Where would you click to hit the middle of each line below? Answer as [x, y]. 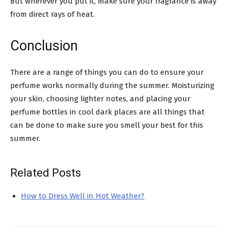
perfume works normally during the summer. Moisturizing [112, 85]
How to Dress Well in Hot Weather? [83, 196]
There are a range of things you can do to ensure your [107, 72]
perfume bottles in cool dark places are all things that [107, 112]
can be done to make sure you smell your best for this [107, 125]
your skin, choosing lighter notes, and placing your [100, 98]
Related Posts [46, 173]
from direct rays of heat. [52, 14]
